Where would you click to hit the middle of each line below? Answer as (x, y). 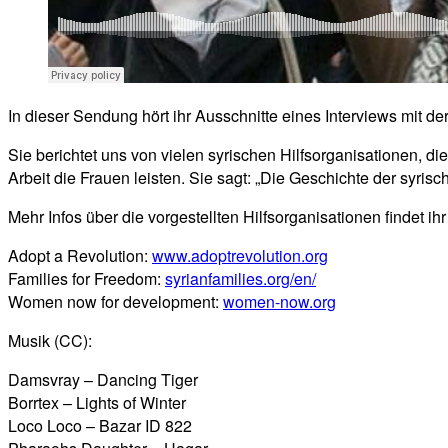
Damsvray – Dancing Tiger (103, 379)
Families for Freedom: (86, 278)
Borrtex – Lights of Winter (97, 402)
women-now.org (279, 301)
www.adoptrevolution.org (240, 255)
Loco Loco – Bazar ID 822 (100, 425)
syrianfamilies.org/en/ (240, 278)
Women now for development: (115, 301)
